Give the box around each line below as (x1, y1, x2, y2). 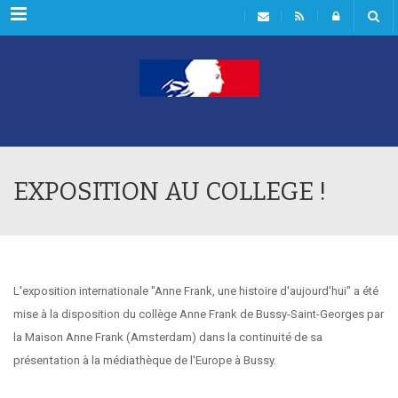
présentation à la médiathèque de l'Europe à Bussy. (13, 354, 279, 367)
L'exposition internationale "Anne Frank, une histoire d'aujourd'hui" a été (13, 284, 378, 298)
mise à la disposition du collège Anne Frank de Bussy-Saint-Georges (13, 307, 367, 321)
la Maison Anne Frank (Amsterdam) (13, 330, 199, 344)
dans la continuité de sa (199, 330, 322, 344)
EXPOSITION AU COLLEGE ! (13, 177, 327, 206)
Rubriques (10, 6, 92, 28)
